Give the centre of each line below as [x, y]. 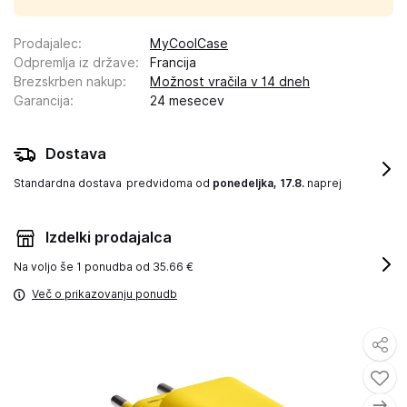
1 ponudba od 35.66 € [135, 267]
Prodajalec [46, 44]
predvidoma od [169, 183]
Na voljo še [45, 267]
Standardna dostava [68, 183]
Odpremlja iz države [74, 63]
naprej [323, 183]
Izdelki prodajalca [109, 238]
